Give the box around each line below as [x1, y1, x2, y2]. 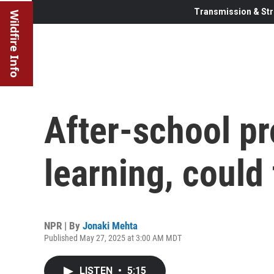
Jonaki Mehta [83, 219, 138, 232]
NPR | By [44, 219, 83, 232]
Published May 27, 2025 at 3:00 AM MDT [44, 232, 182, 243]
